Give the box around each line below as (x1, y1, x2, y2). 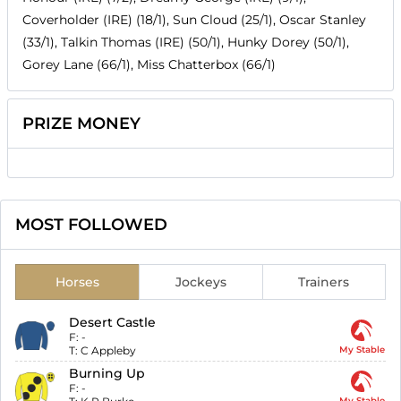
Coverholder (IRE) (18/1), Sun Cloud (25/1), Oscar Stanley (22, 12, 366, 29)
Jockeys (175, 274, 226, 291)
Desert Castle (69, 314, 157, 331)
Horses (55, 274, 99, 291)
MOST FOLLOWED (15, 215, 167, 235)
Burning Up (69, 365, 146, 382)
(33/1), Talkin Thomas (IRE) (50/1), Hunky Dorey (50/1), (22, 34, 349, 51)
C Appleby (81, 344, 137, 358)
